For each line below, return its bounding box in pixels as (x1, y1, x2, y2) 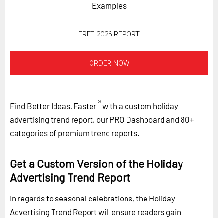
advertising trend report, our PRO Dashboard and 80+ (10, 114, 194, 124)
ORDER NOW (89, 59, 129, 68)
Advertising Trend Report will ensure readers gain (10, 206, 181, 217)
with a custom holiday (101, 100, 178, 110)
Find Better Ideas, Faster (10, 100, 96, 110)
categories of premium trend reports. (10, 127, 140, 138)
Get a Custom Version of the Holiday (10, 156, 183, 170)
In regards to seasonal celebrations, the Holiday (10, 193, 175, 203)
